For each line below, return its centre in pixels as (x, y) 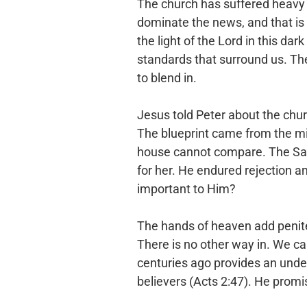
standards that (178, 59)
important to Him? (186, 189)
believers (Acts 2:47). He (205, 281)
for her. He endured (191, 170)
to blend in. (167, 78)
